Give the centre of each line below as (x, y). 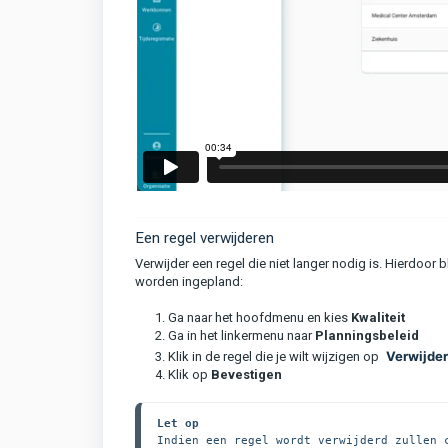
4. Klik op (183, 375)
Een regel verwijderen (204, 238)
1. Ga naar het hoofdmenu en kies (253, 318)
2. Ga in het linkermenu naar (235, 336)
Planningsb (351, 336)
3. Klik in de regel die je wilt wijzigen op (268, 357)
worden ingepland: (189, 282)
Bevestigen (246, 375)
